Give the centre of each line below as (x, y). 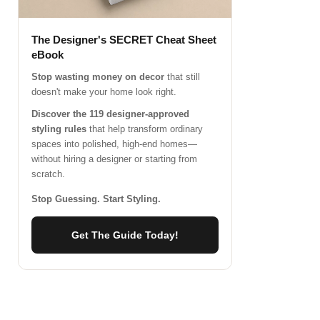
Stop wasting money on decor (98, 76)
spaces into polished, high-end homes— (115, 144)
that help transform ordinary (145, 129)
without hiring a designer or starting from (115, 159)
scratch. (49, 174)
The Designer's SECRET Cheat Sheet (124, 39)
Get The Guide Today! (125, 235)
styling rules (59, 129)
